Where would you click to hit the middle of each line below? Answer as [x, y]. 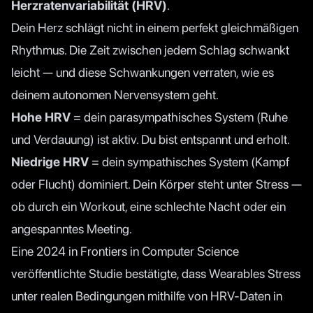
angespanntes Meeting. [72, 228]
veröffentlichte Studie [67, 273]
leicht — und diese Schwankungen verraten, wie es [143, 72]
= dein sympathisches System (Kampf [189, 161]
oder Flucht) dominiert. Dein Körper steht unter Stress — [156, 184]
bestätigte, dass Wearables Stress [211, 273]
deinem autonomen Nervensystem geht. [115, 94]
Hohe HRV [41, 117]
